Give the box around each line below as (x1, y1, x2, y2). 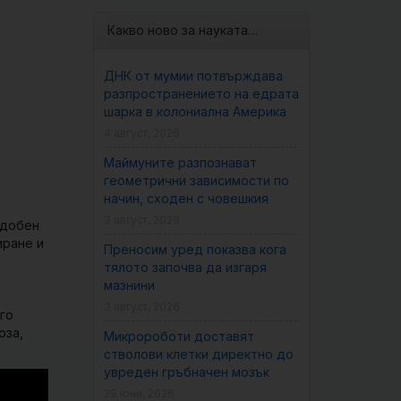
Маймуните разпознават (103, 155, 257, 170)
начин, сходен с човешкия (103, 191, 269, 206)
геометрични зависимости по (103, 173, 289, 188)
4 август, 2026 (103, 126, 180, 140)
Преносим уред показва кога (103, 242, 286, 257)
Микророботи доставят (103, 328, 254, 344)
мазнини (103, 277, 155, 293)
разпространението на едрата (103, 86, 299, 101)
